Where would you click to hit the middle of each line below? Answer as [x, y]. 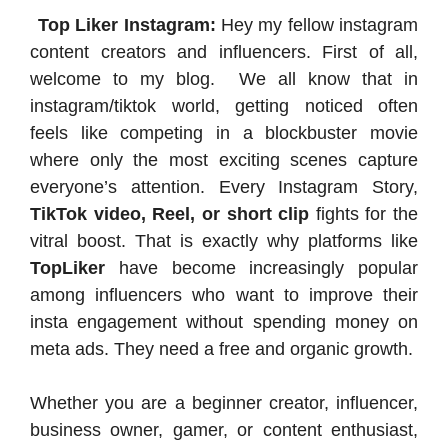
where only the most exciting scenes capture [224, 160]
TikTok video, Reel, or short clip [170, 214]
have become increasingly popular [261, 268]
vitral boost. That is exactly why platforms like [224, 241]
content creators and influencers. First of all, [224, 52]
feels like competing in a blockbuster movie [224, 133]
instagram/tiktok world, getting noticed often [224, 106]
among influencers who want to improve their [224, 295]
